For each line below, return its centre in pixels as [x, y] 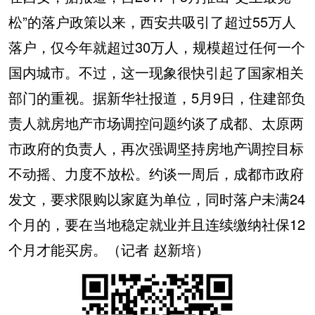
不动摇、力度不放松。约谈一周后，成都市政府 [156, 173]
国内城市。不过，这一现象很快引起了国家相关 [156, 72]
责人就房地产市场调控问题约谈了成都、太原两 [156, 123]
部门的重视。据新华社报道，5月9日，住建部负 [157, 97]
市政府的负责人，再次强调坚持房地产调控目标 [156, 148]
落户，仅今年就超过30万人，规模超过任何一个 [157, 47]
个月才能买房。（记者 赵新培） [109, 249]
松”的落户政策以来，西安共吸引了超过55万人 [152, 21]
